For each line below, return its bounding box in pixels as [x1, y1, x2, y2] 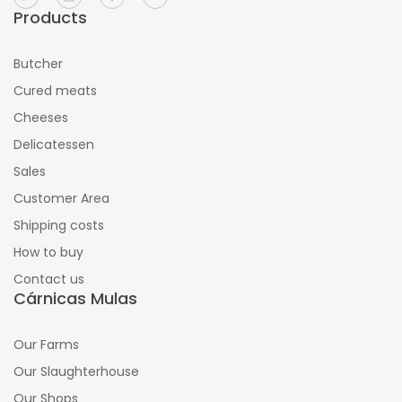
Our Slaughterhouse [13, 362, 139, 380]
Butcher [13, 54, 63, 73]
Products [13, 5, 87, 29]
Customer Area [13, 188, 109, 207]
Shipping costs [13, 215, 104, 234]
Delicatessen [13, 135, 94, 153]
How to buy [13, 242, 83, 261]
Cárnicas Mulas [13, 286, 137, 310]
